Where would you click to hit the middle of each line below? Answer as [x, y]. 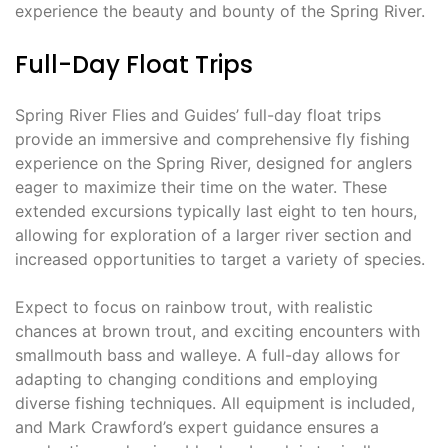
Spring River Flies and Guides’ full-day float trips [198, 115]
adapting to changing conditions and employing [196, 379]
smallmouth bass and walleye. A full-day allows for [207, 355]
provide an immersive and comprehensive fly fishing [212, 139]
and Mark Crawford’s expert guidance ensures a [197, 427]
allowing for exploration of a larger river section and [213, 235]
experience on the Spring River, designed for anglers [213, 163]
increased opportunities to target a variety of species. [220, 259]
